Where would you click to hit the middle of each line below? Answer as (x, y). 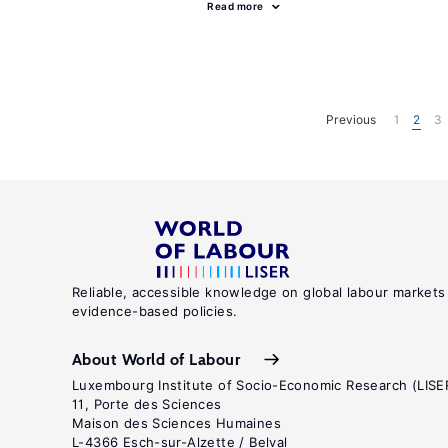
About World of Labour (156, 359)
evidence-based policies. (155, 311)
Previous (350, 119)
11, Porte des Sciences (147, 404)
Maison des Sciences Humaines (176, 423)
